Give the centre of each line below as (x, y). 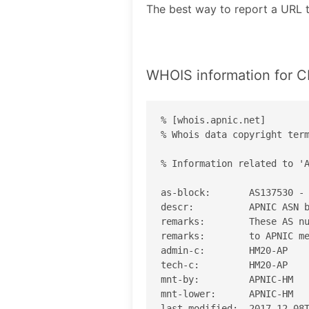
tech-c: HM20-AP (224, 265)
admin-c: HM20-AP (224, 250)
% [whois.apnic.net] (213, 120)
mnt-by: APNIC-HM (227, 279)
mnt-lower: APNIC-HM (227, 293)
